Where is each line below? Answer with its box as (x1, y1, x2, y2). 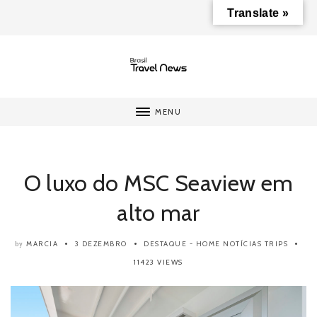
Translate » (227, 7, 289, 19)
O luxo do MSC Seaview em (23, 169, 294, 197)
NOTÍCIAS (223, 239, 263, 249)
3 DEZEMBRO (74, 239, 127, 249)
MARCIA (26, 239, 59, 249)
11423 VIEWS (134, 258, 183, 267)
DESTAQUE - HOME (144, 239, 221, 249)
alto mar (117, 199, 200, 227)
